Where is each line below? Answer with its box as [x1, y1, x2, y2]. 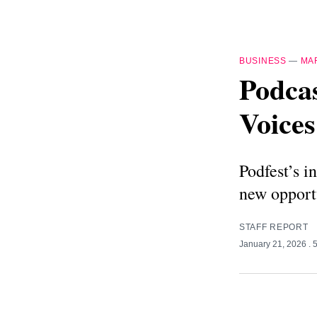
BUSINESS [239, 56, 287, 66]
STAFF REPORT [239, 221, 309, 232]
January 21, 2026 [239, 238, 309, 249]
